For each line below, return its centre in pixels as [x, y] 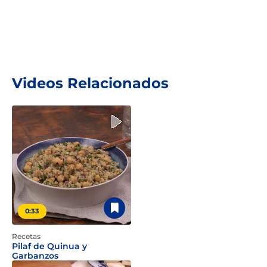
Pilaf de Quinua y [49, 246]
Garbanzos [35, 256]
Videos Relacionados [90, 83]
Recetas [26, 236]
